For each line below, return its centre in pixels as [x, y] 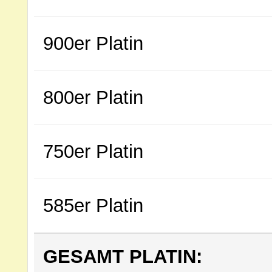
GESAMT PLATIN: [123, 257]
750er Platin [93, 151]
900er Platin [93, 43]
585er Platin [93, 206]
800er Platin [93, 97]
